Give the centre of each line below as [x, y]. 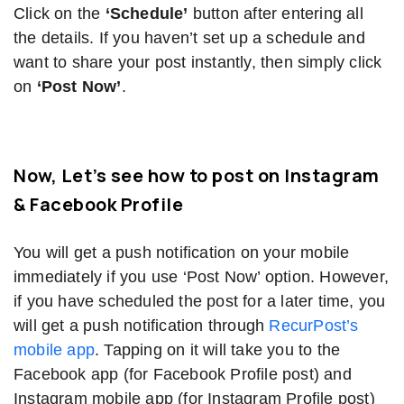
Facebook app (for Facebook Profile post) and [183, 374]
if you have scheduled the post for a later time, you [200, 301]
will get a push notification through [142, 325]
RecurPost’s [314, 325]
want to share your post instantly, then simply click [198, 62]
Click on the [60, 13]
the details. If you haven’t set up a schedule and [189, 37]
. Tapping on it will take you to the [218, 349]
